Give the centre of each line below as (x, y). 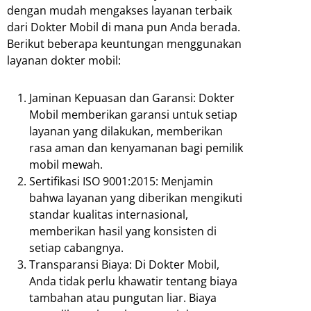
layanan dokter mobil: (64, 60)
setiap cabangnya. (76, 247)
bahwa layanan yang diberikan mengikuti (136, 197)
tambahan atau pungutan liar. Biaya (123, 297)
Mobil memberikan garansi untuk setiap (133, 114)
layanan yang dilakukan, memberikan (126, 131)
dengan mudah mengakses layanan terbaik (119, 10)
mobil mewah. (66, 164)
